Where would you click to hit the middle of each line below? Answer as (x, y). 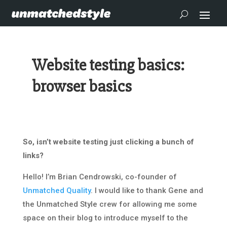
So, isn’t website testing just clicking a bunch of (108, 142)
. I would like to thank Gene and (147, 191)
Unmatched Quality (56, 191)
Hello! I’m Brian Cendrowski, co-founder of (100, 177)
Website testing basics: (108, 65)
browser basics (82, 86)
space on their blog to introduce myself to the (105, 218)
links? (33, 156)
